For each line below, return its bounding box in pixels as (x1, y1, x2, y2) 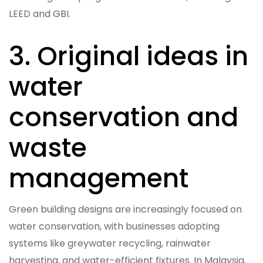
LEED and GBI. (9, 6, 70, 21)
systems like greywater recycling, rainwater (9, 236, 211, 250)
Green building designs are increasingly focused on (9, 202, 242, 216)
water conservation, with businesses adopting (9, 219, 220, 233)
